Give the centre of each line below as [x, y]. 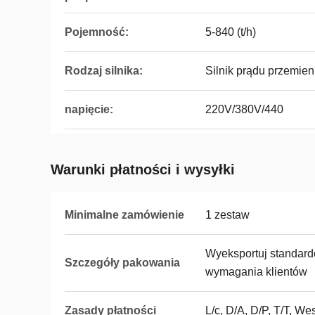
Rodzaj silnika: [104, 71]
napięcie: [89, 109]
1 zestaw [227, 215]
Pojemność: [97, 32]
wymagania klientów [256, 272]
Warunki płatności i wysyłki [143, 169]
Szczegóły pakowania [122, 263]
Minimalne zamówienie [124, 215]
